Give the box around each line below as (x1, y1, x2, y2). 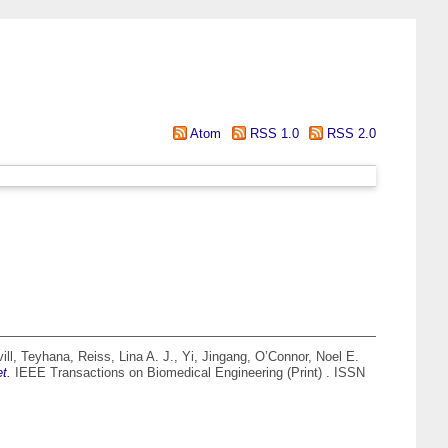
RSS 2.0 (323, 126, 376, 141)
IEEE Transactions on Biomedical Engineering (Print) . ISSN (11, 365, 365, 381)
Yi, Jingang (182, 349, 247, 365)
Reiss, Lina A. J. (78, 349, 174, 365)
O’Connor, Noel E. (255, 349, 359, 365)
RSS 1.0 (245, 126, 299, 141)
